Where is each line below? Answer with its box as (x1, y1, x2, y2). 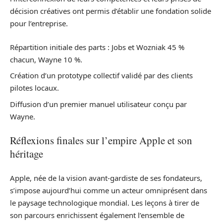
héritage (10, 147, 43, 161)
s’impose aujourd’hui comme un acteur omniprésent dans (10, 185, 207, 195)
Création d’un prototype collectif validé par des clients (10, 70, 193, 80)
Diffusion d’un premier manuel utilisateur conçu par (10, 99, 187, 109)
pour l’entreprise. (10, 18, 68, 28)
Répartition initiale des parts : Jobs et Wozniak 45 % (10, 42, 184, 52)
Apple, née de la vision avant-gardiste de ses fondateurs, (10, 172, 202, 183)
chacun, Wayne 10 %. (10, 54, 82, 64)
